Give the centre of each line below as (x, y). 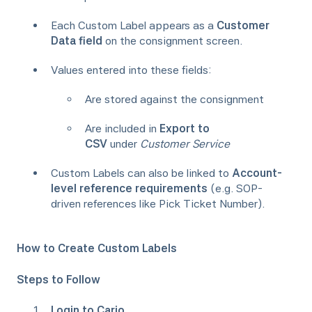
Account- (257, 173)
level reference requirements (129, 189)
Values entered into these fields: (132, 70)
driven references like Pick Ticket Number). (159, 204)
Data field (77, 41)
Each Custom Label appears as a (134, 26)
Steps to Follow (58, 279)
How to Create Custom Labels (97, 249)
